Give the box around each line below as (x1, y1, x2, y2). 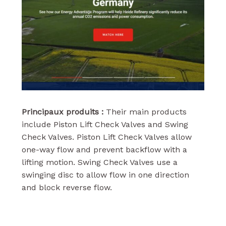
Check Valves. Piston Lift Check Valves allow (21, 132, 192, 142)
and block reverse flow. (21, 182, 112, 192)
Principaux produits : (21, 106, 103, 117)
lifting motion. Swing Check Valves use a (21, 157, 178, 167)
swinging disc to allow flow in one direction (21, 169, 189, 180)
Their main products (103, 106, 187, 117)
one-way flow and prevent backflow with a (21, 144, 187, 154)
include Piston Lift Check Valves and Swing (21, 119, 188, 129)
